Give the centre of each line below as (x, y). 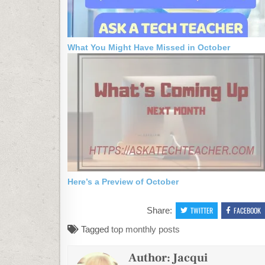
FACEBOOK (247, 210)
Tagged (95, 229)
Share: (160, 210)
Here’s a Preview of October (123, 181)
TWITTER (201, 210)
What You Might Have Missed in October (149, 47)
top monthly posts (146, 229)
